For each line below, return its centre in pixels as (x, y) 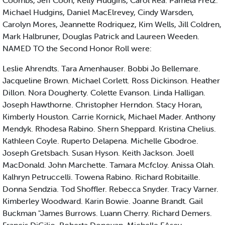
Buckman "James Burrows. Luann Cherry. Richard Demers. (107, 213)
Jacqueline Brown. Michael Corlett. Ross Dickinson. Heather (111, 81)
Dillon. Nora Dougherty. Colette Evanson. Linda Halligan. (104, 93)
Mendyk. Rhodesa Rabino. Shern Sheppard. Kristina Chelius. (109, 129)
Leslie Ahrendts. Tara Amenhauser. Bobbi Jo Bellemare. (101, 69)
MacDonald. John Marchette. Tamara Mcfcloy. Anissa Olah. (109, 165)
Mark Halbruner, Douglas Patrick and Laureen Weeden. (101, 36)
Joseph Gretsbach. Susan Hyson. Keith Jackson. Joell (98, 153)
